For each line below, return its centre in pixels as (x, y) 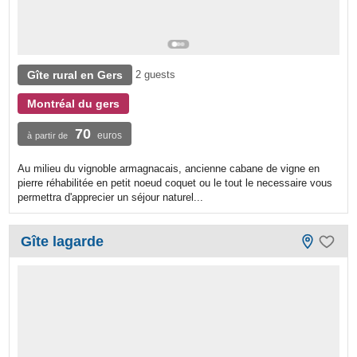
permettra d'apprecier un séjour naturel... (111, 198)
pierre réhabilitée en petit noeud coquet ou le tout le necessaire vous (175, 183)
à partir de (48, 136)
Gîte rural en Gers (75, 75)
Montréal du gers (74, 104)
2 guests (156, 75)
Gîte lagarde (63, 242)
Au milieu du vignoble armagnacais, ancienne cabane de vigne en (169, 169)
